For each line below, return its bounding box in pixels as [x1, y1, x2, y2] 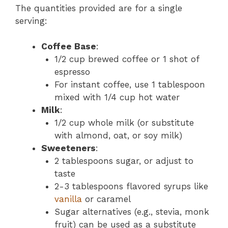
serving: [15, 15, 47, 26]
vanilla [54, 194, 82, 205]
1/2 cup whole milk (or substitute [54, 118, 194, 128]
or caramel [81, 194, 131, 205]
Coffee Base [41, 41, 96, 52]
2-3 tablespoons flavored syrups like [54, 181, 208, 192]
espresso [54, 67, 90, 77]
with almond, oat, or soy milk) [54, 130, 182, 141]
